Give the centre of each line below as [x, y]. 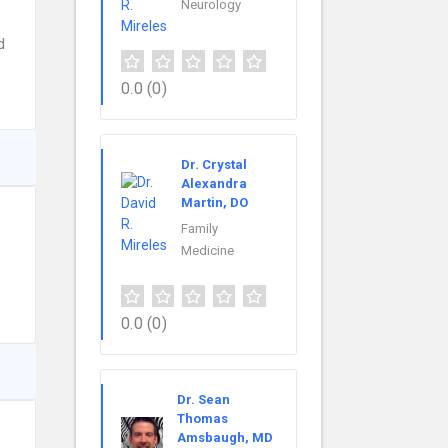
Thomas [202, 419]
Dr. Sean [203, 400]
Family [199, 229]
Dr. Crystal [214, 165]
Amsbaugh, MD [225, 438]
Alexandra [214, 184]
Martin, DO [214, 203]
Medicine [207, 251]
